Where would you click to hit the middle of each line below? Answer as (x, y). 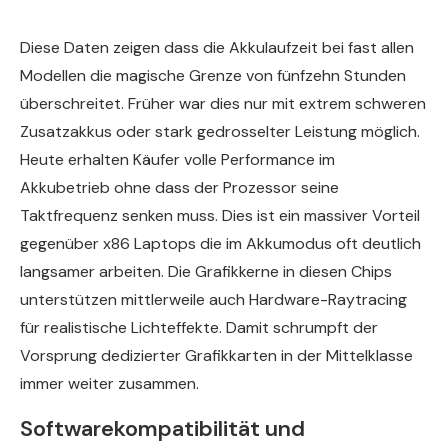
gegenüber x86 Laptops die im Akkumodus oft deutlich (220, 243)
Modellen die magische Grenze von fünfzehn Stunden (213, 75)
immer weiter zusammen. (109, 383)
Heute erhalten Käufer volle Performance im (177, 159)
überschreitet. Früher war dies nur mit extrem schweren (223, 103)
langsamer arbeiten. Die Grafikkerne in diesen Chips (206, 271)
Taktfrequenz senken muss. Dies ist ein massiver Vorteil (220, 215)
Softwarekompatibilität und (162, 428)
